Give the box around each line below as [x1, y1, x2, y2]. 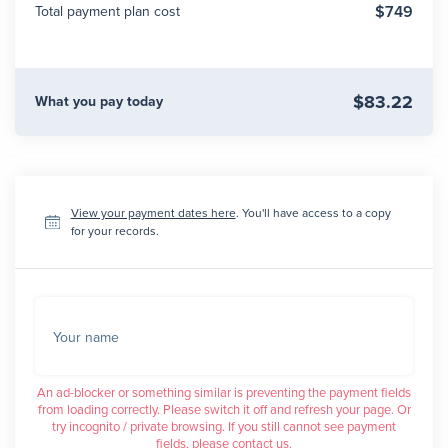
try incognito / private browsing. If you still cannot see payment [52, 418, 396, 435]
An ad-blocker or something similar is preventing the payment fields [37, 384, 411, 401]
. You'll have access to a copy [235, 206, 391, 220]
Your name [53, 329, 119, 346]
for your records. [70, 224, 159, 238]
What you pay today [35, 93, 163, 110]
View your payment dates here [70, 206, 236, 220]
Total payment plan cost [35, 3, 180, 20]
